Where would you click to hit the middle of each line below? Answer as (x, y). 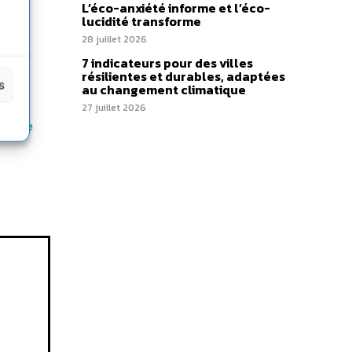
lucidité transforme (141, 21)
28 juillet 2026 (114, 39)
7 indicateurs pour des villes (167, 63)
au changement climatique (164, 90)
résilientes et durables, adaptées (183, 76)
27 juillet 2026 (114, 108)
